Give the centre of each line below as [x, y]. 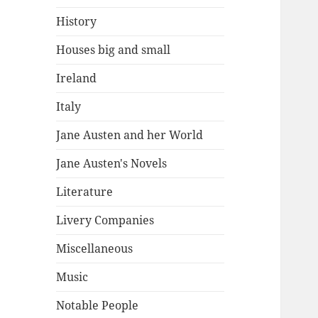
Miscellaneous [95, 249]
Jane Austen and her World [130, 135]
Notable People [98, 306]
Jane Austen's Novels [112, 164]
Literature [85, 192]
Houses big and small [114, 50]
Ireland [77, 78]
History [77, 22]
